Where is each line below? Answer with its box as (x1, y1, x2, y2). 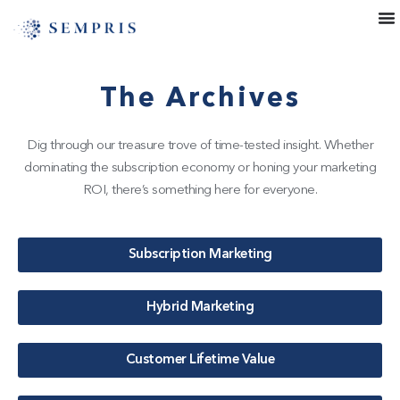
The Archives (99, 86, 301, 113)
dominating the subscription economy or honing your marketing (24, 162, 376, 176)
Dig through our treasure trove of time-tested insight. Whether (27, 139, 373, 154)
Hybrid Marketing (146, 301, 254, 315)
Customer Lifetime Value (125, 354, 275, 368)
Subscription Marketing (128, 248, 272, 262)
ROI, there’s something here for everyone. (82, 184, 318, 198)
